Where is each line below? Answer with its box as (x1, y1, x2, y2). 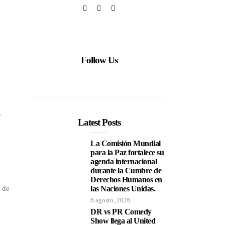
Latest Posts (77, 117, 121, 128)
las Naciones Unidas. (90, 184, 156, 193)
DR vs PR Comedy (90, 207, 152, 216)
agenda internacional (90, 157, 157, 166)
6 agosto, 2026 (90, 196, 131, 204)
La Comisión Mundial (90, 139, 161, 148)
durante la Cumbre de (90, 166, 162, 175)
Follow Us (80, 55, 118, 65)
